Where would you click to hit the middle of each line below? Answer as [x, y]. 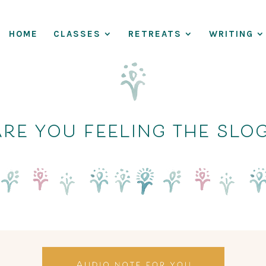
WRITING [231, 34]
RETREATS [155, 34]
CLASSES [77, 34]
